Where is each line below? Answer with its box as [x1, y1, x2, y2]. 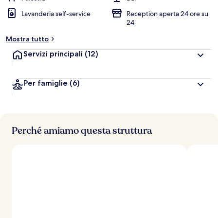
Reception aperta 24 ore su [127, 9, 208, 18]
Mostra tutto [6, 35, 49, 43]
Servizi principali [23, 49, 85, 58]
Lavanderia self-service [21, 9, 91, 18]
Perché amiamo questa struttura [12, 124, 152, 137]
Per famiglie [23, 78, 68, 88]
